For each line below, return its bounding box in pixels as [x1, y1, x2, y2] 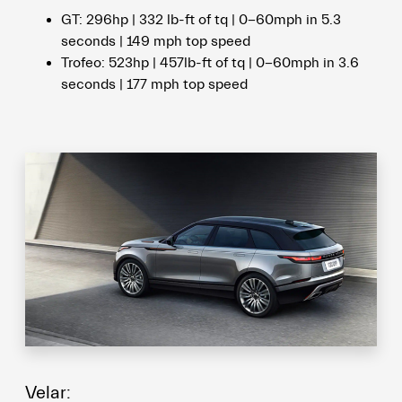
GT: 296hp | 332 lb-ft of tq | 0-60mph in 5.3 [61, 12, 342, 29]
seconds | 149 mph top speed [61, 33, 251, 50]
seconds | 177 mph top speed [61, 76, 249, 93]
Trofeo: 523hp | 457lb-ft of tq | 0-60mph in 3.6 [61, 55, 360, 72]
